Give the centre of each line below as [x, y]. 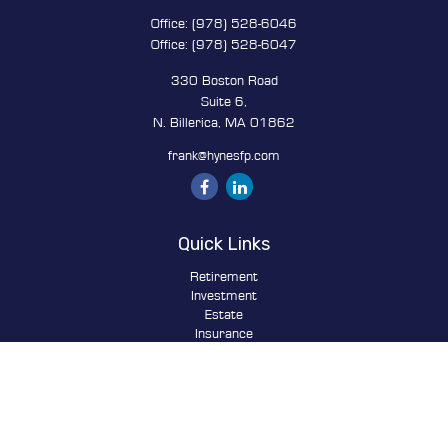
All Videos [224, 429]
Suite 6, [224, 102]
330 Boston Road [224, 81]
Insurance [224, 334]
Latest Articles [224, 410]
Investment [224, 296]
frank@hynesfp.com [224, 156]
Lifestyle [224, 391]
